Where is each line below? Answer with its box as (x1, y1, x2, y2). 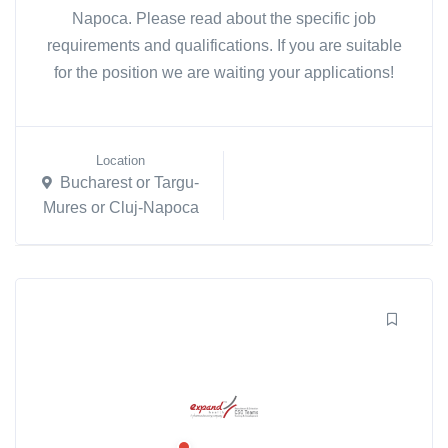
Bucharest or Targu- (60, 174, 199, 192)
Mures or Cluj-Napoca (42, 198, 199, 216)
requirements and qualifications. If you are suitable (46, 37, 402, 55)
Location (96, 153, 145, 169)
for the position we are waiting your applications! (54, 64, 394, 82)
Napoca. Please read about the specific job (72, 10, 376, 28)
